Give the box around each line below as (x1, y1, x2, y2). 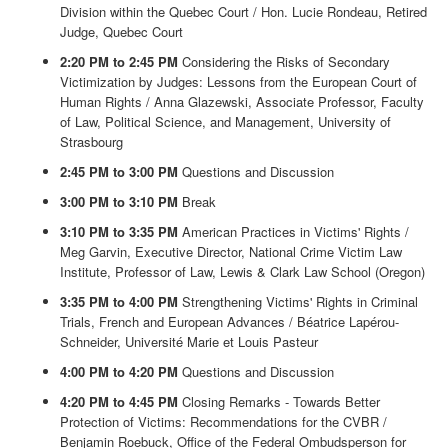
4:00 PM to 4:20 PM (60, 362, 178, 382)
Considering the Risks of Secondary (178, 52, 390, 72)
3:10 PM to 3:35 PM (60, 222, 178, 242)
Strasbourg (60, 132, 123, 152)
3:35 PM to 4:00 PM (60, 292, 178, 312)
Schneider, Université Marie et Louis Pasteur (60, 332, 318, 352)
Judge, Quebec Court (60, 22, 183, 42)
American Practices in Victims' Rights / (178, 222, 409, 242)
